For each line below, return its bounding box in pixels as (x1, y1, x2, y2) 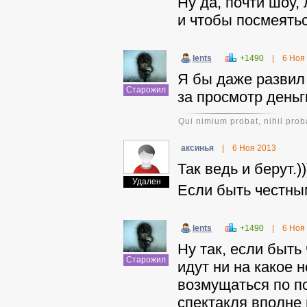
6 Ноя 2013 (232, 143, 276, 153)
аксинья (181, 143, 214, 153)
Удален (132, 177, 161, 186)
